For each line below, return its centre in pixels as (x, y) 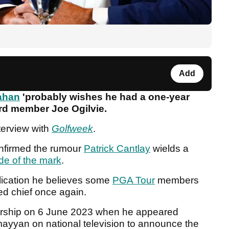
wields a (169, 149)
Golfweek (72, 129)
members (177, 180)
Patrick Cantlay (117, 149)
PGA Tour (134, 180)
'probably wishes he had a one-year (105, 97)
